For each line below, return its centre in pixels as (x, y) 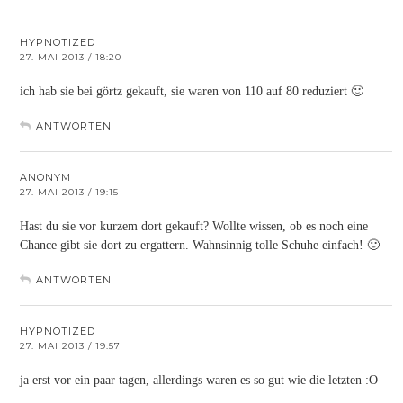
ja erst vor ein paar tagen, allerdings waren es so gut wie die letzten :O (199, 380)
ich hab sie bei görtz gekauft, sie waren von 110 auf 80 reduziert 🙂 (192, 91)
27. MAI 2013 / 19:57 (70, 345)
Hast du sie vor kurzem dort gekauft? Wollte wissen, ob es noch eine (194, 226)
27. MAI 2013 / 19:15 (69, 192)
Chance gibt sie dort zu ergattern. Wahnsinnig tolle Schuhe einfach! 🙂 (200, 245)
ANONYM (45, 177)
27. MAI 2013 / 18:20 (71, 57)
